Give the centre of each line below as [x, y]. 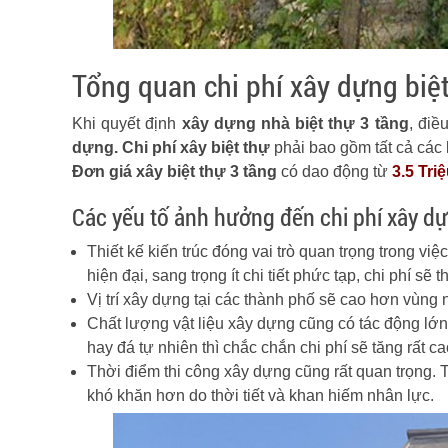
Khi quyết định [127, 123]
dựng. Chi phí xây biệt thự [171, 147]
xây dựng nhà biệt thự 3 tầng [295, 123]
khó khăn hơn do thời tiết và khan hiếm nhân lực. [260, 395]
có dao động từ [334, 171]
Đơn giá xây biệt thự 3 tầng [174, 171]
